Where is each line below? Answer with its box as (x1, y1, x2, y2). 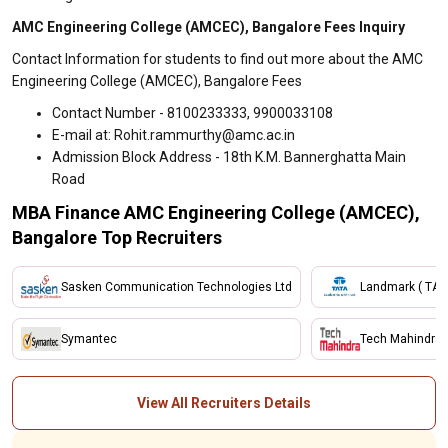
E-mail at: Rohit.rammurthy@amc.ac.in (52, 127, 295, 143)
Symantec (61, 331, 117, 346)
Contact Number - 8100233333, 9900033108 (52, 105, 333, 121)
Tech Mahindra (360, 331, 442, 346)
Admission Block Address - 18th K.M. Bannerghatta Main (52, 149, 406, 165)
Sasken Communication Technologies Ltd (61, 279, 292, 294)
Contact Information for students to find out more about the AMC (12, 51, 423, 67)
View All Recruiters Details (137, 395, 311, 411)
